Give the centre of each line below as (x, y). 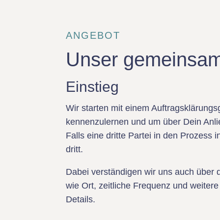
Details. (81, 199)
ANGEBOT (93, 35)
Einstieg (93, 87)
